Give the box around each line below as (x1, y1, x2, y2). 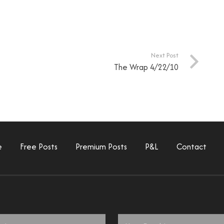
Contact (176, 140, 206, 153)
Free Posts (20, 140, 57, 153)
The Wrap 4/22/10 (114, 60, 179, 73)
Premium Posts (75, 140, 127, 153)
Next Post (151, 50, 179, 60)
